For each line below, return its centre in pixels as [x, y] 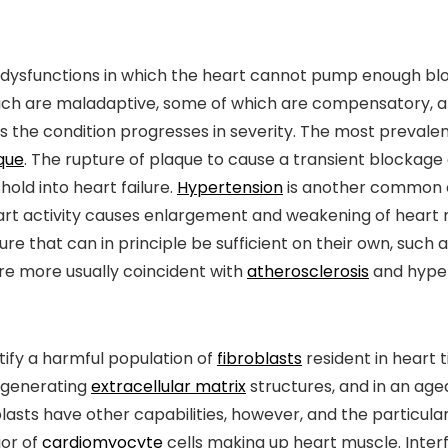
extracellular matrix [168, 387]
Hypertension [230, 188]
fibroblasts [259, 359]
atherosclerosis [308, 272]
